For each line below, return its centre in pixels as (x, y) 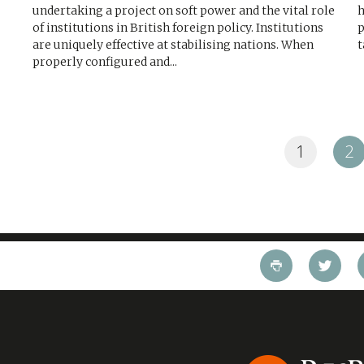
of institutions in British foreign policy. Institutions (178, 28)
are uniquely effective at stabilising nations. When (173, 45)
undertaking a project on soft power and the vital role (184, 11)
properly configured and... (105, 62)
